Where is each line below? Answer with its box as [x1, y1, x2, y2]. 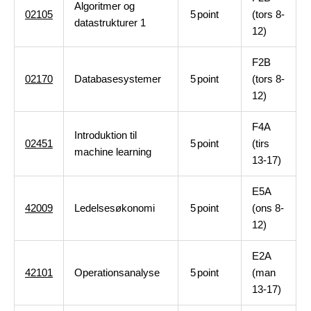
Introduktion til [74, 129, 137, 141]
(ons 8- [252, 202, 284, 214]
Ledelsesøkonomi [74, 202, 155, 214]
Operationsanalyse [74, 267, 160, 278]
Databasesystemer [74, 73, 161, 85]
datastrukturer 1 [74, 17, 146, 28]
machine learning [74, 146, 151, 158]
